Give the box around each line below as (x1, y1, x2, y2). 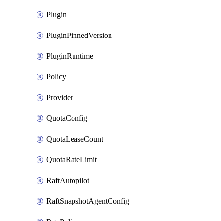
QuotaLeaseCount (46, 135, 103, 143)
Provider (46, 93, 73, 102)
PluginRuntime (46, 52, 93, 60)
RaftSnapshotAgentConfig (46, 197, 129, 205)
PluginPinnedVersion (46, 31, 112, 39)
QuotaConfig (46, 114, 87, 122)
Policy (46, 73, 66, 81)
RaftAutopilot (46, 176, 89, 184)
